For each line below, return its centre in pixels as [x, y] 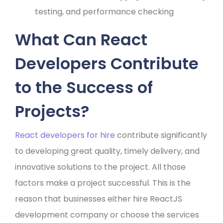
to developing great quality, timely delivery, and [107, 151]
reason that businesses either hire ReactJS [99, 199]
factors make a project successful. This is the [103, 183]
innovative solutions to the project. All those [100, 167]
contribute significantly [161, 135]
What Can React [81, 39]
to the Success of [84, 87]
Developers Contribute [107, 63]
